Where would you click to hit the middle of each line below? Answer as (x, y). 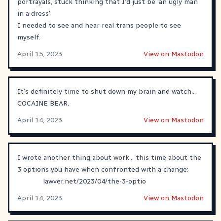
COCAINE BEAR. (43, 103)
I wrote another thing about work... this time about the (109, 157)
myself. (29, 37)
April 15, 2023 (40, 54)
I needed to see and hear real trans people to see (99, 25)
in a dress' (34, 13)
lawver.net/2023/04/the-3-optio (94, 181)
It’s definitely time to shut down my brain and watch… (107, 91)
